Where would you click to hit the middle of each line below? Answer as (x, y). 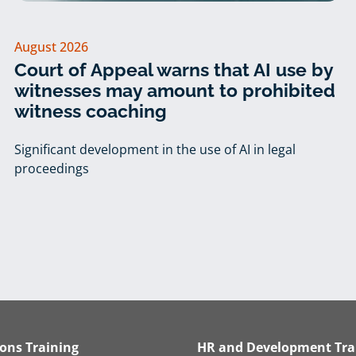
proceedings (51, 169)
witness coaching (90, 110)
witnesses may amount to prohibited (174, 90)
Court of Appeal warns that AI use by (173, 69)
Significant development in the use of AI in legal (155, 150)
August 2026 (51, 46)
